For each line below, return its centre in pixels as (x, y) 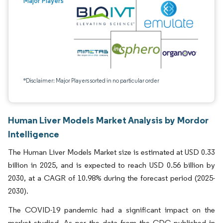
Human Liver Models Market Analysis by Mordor (108, 120)
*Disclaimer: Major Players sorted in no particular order (91, 80)
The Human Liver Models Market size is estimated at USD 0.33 (111, 152)
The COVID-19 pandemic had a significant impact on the (111, 210)
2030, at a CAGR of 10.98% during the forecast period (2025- (111, 178)
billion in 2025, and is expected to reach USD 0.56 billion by (111, 165)
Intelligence (34, 134)
